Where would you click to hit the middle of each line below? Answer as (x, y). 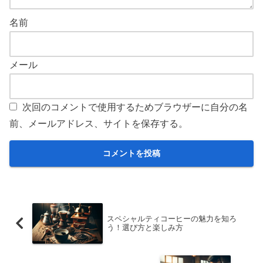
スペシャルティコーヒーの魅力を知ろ (171, 219)
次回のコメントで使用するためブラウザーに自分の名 (135, 107)
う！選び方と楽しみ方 (145, 228)
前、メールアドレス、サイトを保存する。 (99, 124)
